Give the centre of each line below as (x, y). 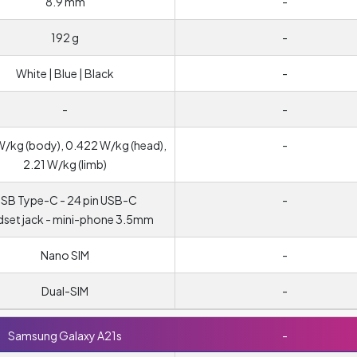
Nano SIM (65, 255)
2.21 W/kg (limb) (65, 164)
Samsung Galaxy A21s (65, 335)
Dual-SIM (65, 291)
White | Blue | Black (65, 73)
